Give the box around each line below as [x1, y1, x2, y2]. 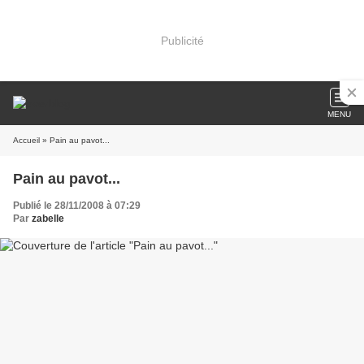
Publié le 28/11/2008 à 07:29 [13, 200, 141, 211]
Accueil [13, 136, 40, 145]
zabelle [32, 213, 64, 224]
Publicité [160, 33, 204, 47]
